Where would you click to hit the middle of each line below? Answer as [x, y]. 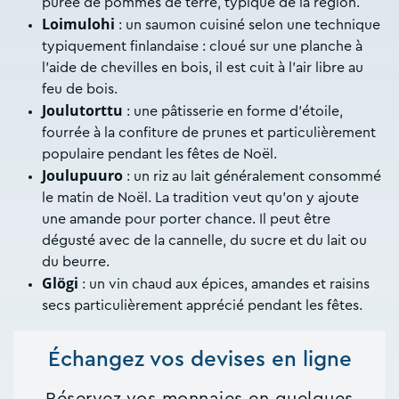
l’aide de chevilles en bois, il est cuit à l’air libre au [203, 67]
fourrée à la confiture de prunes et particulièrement [209, 132]
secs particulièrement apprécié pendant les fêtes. [202, 305]
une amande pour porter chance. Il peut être [186, 219]
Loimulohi [78, 24]
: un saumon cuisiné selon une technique [248, 24]
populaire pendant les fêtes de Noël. [161, 154]
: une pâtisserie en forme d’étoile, [233, 111]
